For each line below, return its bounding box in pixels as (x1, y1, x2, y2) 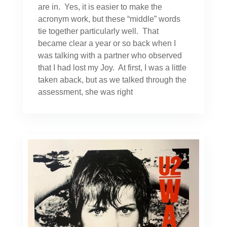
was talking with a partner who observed (37, 51, 182, 60)
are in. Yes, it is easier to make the (37, 3, 162, 12)
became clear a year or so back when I (37, 39, 176, 48)
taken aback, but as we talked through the (37, 75, 186, 85)
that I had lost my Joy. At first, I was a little (37, 63, 186, 72)
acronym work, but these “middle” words (37, 15, 180, 24)
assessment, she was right (37, 88, 133, 97)
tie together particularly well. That (37, 27, 159, 36)
